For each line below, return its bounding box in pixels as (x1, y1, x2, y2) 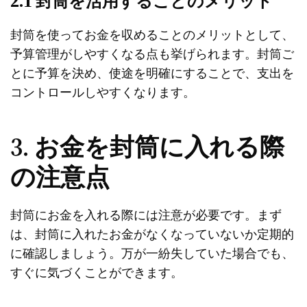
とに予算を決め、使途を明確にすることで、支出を (10, 64, 294, 80)
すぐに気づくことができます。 (10, 264, 183, 280)
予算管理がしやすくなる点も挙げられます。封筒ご (10, 45, 294, 61)
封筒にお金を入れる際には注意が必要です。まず (10, 206, 282, 222)
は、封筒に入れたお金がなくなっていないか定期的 (10, 225, 294, 241)
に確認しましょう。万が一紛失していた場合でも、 (10, 245, 294, 260)
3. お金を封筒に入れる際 (10, 130, 284, 164)
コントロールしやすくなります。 (10, 84, 195, 99)
